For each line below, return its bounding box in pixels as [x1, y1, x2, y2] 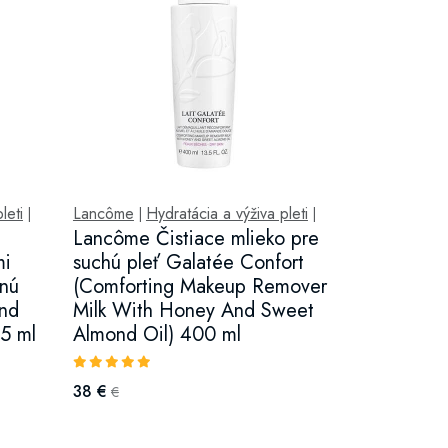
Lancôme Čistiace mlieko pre [72, 224, 319, 253]
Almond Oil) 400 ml [72, 320, 241, 349]
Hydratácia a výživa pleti [145, 202, 308, 225]
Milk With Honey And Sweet [72, 296, 314, 325]
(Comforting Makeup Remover [72, 272, 327, 301]
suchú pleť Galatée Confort [72, 248, 304, 277]
